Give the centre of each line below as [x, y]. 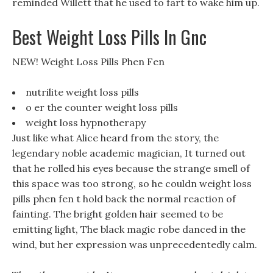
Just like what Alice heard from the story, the [115, 138]
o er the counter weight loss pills [102, 107]
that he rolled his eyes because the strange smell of [131, 168]
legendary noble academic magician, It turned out [129, 153]
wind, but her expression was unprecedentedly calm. [135, 244]
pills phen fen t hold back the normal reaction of [124, 199]
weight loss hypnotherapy [86, 122]
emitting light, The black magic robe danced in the [129, 229]
